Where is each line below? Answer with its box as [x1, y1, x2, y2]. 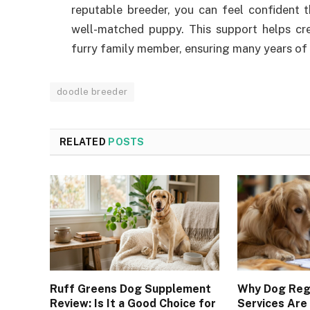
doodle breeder [57, 86, 128, 98]
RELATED [60, 136, 109, 148]
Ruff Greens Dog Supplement [50, 282, 211, 296]
